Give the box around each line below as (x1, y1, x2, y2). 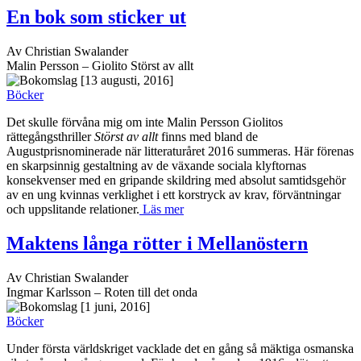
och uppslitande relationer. (6, 201, 139, 216)
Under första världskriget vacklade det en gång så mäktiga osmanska (6, 341, 354, 355)
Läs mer (139, 201, 184, 216)
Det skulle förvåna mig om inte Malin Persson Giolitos (6, 114, 283, 129)
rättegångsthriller (6, 129, 94, 143)
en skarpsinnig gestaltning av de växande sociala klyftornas (6, 158, 306, 172)
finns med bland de (158, 129, 258, 143)
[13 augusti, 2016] (81, 73, 173, 87)
